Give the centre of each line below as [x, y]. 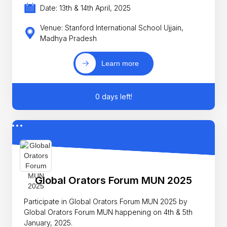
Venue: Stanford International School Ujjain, [111, 27]
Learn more [120, 64]
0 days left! [113, 97]
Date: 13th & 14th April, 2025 [85, 8]
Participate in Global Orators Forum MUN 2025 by [106, 202]
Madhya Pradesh [68, 38]
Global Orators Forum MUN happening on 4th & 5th [108, 212]
